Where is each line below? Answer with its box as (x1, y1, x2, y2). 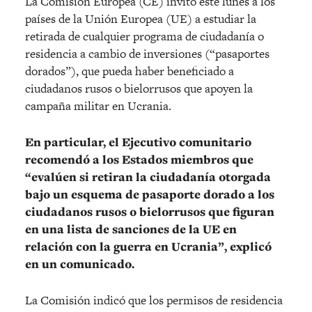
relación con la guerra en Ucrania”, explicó (25, 238, 272, 256)
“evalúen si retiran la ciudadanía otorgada (25, 169, 271, 186)
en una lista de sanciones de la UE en (25, 221, 237, 238)
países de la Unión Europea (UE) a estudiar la (25, 10, 256, 28)
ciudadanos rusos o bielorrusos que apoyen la (25, 80, 253, 97)
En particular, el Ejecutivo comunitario (25, 134, 251, 151)
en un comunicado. (25, 256, 134, 273)
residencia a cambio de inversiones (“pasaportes (25, 45, 270, 63)
